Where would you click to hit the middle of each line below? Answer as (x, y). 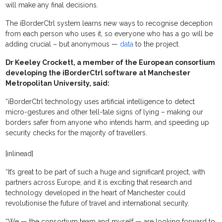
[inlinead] (20, 154)
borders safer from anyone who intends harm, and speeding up (108, 123)
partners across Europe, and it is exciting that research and (99, 183)
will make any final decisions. (52, 5)
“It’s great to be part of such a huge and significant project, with (106, 172)
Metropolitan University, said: (58, 83)
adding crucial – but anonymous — (63, 44)
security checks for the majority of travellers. (77, 133)
